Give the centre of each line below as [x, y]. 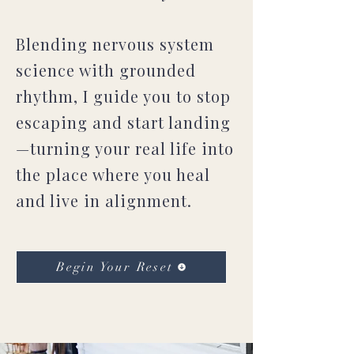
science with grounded [106, 70]
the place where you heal [113, 174]
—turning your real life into [125, 148]
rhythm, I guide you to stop [123, 96]
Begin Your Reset [115, 267]
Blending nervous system [115, 44]
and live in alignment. [104, 200]
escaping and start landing [123, 122]
